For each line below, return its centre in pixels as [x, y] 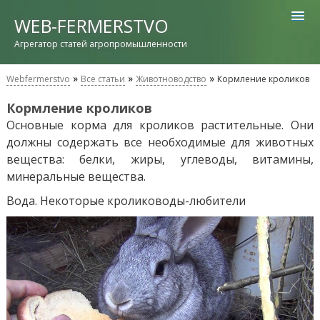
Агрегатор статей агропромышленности [101, 44]
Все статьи [102, 79]
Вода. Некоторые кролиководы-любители [126, 201]
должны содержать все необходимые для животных [160, 142]
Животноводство [171, 79]
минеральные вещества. [76, 176]
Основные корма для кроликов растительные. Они [160, 125]
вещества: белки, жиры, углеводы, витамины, [160, 159]
